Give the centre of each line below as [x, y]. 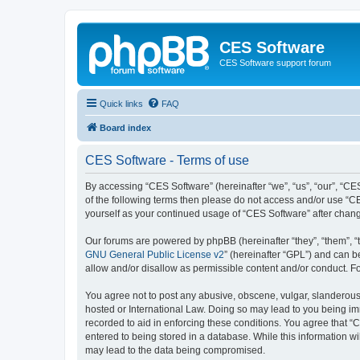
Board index [125, 127]
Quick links [121, 103]
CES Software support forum [275, 63]
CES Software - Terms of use [167, 160]
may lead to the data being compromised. [175, 350]
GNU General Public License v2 [155, 254]
